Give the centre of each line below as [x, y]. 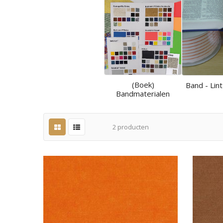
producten [132, 127]
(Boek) [143, 85]
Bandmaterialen [143, 94]
